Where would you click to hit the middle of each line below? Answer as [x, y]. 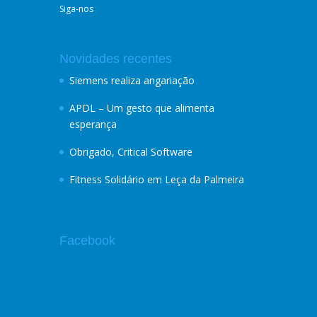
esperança [93, 124]
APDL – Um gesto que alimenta [142, 108]
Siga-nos [76, 9]
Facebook [87, 241]
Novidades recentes [116, 59]
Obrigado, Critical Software [131, 152]
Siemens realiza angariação [132, 80]
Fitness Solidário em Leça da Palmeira [157, 179]
